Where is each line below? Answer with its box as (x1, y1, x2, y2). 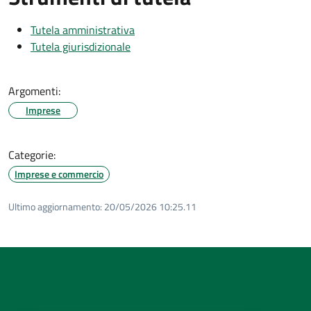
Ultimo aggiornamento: (8, 199, 102, 214)
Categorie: (8, 146, 56, 163)
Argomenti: (8, 82, 60, 99)
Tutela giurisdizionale (31, 37, 131, 55)
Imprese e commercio (15, 166, 103, 181)
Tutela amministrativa (31, 21, 135, 38)
